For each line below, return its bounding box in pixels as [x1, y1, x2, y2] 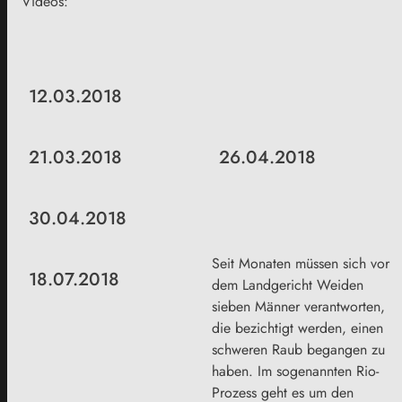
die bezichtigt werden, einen [212, 318, 383, 339]
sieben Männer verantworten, [212, 296, 385, 318]
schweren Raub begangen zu [212, 339, 385, 361]
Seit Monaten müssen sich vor [212, 253, 389, 275]
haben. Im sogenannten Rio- [212, 361, 379, 382]
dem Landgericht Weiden [212, 275, 363, 296]
